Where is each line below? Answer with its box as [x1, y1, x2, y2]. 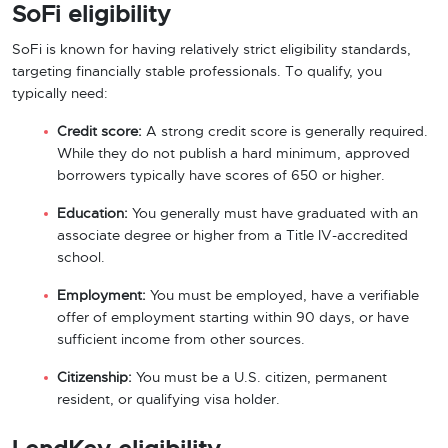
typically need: [12, 87, 108, 101]
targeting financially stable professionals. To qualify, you [12, 65, 382, 79]
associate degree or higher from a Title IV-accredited [57, 229, 408, 243]
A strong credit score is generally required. [142, 125, 428, 139]
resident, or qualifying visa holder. [57, 393, 280, 407]
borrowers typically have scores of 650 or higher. [57, 169, 385, 183]
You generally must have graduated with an [128, 207, 418, 221]
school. [57, 251, 105, 265]
